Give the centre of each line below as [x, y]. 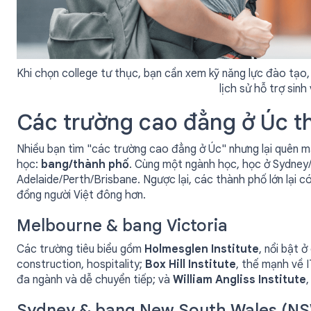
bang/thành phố [85, 165]
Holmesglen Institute [202, 249]
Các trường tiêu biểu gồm [81, 249]
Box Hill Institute [191, 264]
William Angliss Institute [239, 280]
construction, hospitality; [81, 264]
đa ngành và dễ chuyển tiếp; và [95, 280]
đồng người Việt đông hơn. [81, 195]
